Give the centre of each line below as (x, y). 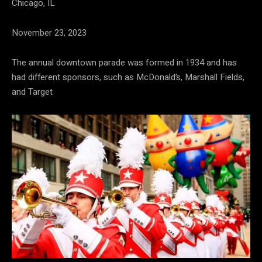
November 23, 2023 (49, 33)
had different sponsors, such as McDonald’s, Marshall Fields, (128, 77)
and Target (32, 92)
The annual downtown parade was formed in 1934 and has (124, 63)
